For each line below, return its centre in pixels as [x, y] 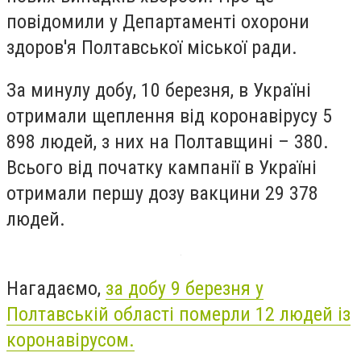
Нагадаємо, [56, 288]
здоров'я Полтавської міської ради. [152, 47]
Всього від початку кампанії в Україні [162, 168]
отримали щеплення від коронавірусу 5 [169, 116]
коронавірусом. [71, 340]
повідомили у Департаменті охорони [158, 21]
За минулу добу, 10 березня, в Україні [159, 91]
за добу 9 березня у [185, 288]
